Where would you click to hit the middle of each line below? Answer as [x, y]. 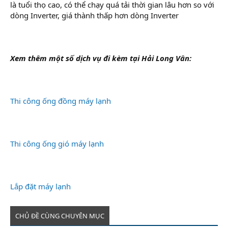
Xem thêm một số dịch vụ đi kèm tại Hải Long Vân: [101, 58]
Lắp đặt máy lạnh [40, 186]
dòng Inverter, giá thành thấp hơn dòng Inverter [94, 15]
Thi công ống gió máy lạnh [57, 143]
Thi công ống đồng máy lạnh [61, 101]
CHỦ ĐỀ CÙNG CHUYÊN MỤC [60, 216]
